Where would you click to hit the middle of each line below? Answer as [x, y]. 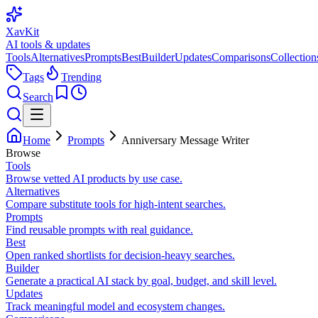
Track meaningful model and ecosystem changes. [115, 306]
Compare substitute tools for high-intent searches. [116, 204]
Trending [81, 77]
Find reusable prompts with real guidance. [99, 230]
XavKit [22, 32]
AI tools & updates [48, 44]
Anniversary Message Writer [185, 140]
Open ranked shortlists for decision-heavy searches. [120, 255]
